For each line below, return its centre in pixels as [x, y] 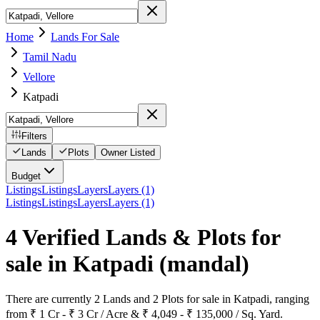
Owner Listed [128, 152]
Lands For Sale [85, 37]
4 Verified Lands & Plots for [143, 237]
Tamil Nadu [50, 57]
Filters [34, 136]
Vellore [39, 77]
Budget [26, 176]
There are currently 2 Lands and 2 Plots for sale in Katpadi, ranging [157, 299]
